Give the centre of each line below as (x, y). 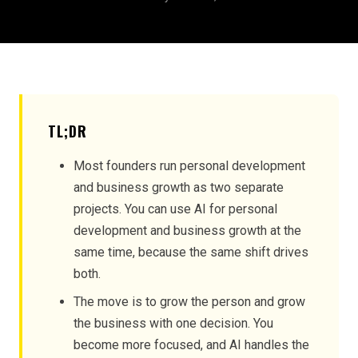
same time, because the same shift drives (191, 252)
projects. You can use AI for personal (175, 209)
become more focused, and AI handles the (191, 345)
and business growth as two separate (179, 187)
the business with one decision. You (173, 323)
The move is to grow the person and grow (189, 302)
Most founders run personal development (189, 166)
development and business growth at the (187, 231)
